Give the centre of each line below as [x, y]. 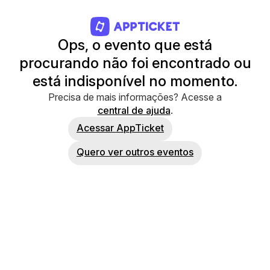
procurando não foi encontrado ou [135, 63]
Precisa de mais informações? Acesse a [135, 97]
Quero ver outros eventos [135, 152]
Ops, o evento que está [135, 45]
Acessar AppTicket [120, 128]
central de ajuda [134, 110]
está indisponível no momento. [135, 81]
